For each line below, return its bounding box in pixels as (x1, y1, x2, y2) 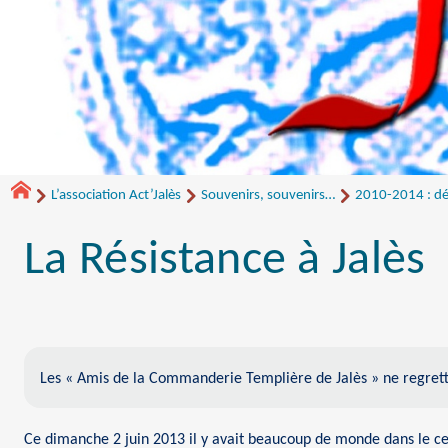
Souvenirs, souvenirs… (200, 187, 335, 203)
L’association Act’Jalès (50, 187, 181, 203)
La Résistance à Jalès (24, 237, 426, 286)
